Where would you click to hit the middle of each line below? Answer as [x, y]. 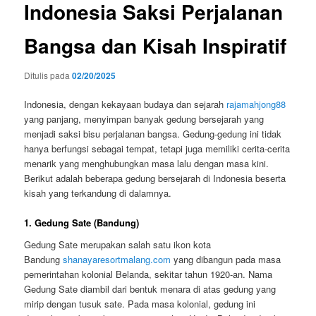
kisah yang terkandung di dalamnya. [98, 193]
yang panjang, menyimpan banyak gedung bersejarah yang [144, 119]
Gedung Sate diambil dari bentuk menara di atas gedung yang [150, 289]
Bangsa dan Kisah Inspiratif [156, 46]
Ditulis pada [48, 75]
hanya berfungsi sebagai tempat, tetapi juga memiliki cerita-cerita [157, 148]
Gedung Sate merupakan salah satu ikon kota [118, 245]
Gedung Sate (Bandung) [87, 222]
